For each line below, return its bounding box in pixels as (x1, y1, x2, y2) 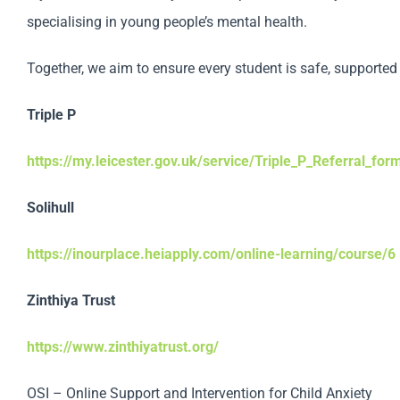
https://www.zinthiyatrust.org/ (26, 338, 219, 355)
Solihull (26, 199, 74, 216)
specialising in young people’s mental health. (26, 13, 307, 30)
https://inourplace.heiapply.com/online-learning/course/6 (26, 246, 396, 262)
